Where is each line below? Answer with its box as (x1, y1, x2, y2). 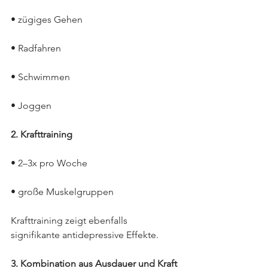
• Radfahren (11, 42, 61, 54)
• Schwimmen (11, 71, 70, 83)
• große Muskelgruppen (11, 186, 114, 197)
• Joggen (11, 100, 51, 111)
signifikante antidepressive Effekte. (11, 229, 159, 240)
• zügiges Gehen (11, 14, 83, 25)
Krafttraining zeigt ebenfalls (11, 215, 130, 226)
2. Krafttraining (11, 129, 72, 140)
